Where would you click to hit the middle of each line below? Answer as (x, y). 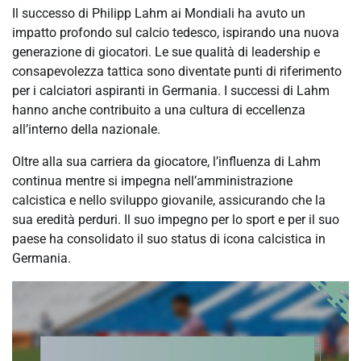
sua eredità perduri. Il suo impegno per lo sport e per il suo (176, 220)
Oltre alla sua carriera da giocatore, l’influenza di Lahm (166, 162)
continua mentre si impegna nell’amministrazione (152, 181)
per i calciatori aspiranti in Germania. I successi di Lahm (171, 91)
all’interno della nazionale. (86, 130)
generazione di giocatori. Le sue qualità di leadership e (166, 52)
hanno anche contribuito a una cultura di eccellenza (159, 110)
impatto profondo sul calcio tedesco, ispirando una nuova (176, 33)
